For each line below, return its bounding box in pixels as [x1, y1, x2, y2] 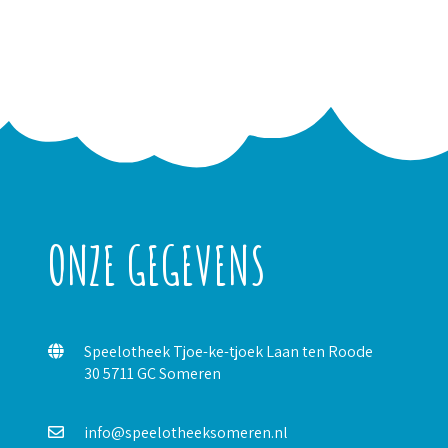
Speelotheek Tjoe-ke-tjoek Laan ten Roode [84, 341, 374, 363]
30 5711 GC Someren [84, 363, 222, 385]
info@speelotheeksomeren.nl [84, 422, 289, 444]
